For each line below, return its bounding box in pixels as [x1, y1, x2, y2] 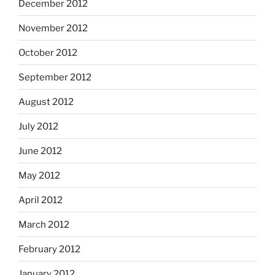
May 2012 [18, 169, 60, 181]
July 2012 [18, 120, 58, 132]
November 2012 [18, 22, 88, 34]
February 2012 [18, 243, 80, 255]
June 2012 [18, 145, 62, 157]
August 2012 [18, 96, 74, 107]
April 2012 [18, 194, 63, 206]
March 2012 [18, 219, 69, 230]
